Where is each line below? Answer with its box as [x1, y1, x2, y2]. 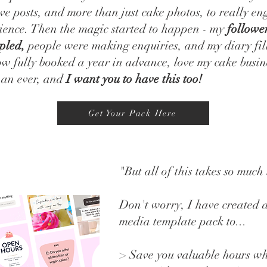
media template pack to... [119, 214, 247, 229]
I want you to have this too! [66, 72, 202, 87]
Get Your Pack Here [88, 108, 176, 119]
